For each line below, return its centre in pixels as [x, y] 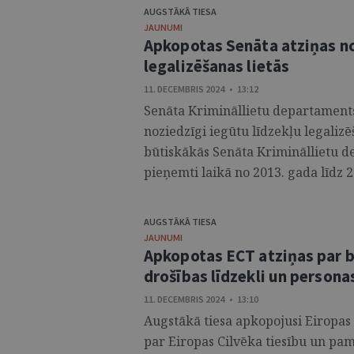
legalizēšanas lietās [217, 66]
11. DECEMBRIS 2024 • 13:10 [201, 299]
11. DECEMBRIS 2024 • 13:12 [201, 89]
